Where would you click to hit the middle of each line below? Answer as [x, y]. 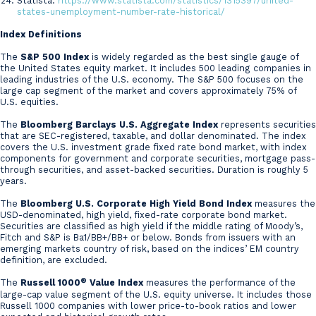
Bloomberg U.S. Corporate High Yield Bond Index [136, 204]
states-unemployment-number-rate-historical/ [121, 12]
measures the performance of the [219, 283]
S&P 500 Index [55, 57]
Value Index [115, 283]
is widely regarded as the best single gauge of [194, 57]
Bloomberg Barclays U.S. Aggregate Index [119, 125]
